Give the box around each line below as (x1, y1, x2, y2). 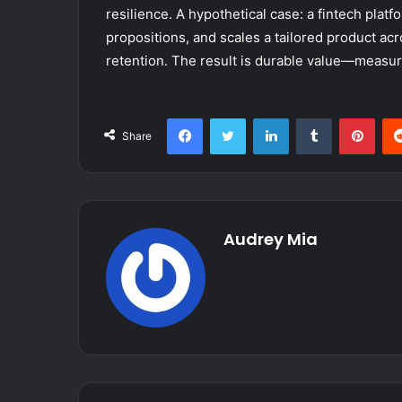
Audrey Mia (223, 227, 318, 250)
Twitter (245, 109, 284, 125)
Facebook (202, 109, 257, 125)
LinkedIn (288, 109, 335, 125)
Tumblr (331, 109, 369, 125)
